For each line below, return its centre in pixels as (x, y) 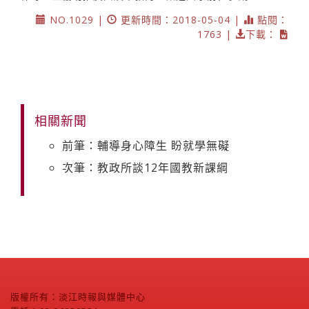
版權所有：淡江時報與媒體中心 (78, 297)
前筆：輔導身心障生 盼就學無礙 (146, 146)
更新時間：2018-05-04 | (180, 20)
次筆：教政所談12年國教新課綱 (145, 168)
